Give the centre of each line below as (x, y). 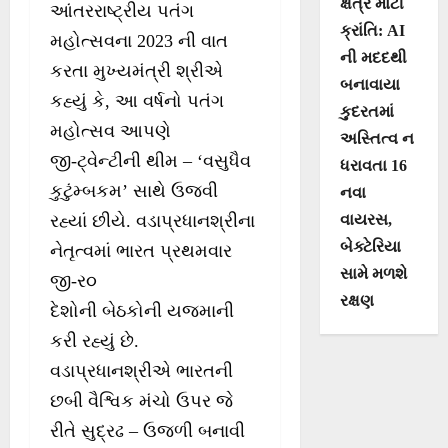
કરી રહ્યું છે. (94, 341)
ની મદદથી (373, 57)
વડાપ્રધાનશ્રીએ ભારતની (141, 371)
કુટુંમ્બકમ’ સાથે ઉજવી (134, 191)
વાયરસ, (365, 219)
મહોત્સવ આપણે (110, 131)
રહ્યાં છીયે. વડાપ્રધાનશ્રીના (152, 221)
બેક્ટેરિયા (370, 246)
